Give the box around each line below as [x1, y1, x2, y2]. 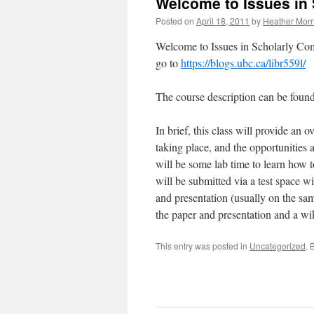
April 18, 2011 [196, 15, 250, 27]
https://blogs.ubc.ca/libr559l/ [181, 55, 306, 70]
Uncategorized [250, 240, 306, 252]
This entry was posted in [156, 240, 250, 252]
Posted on [156, 15, 194, 27]
